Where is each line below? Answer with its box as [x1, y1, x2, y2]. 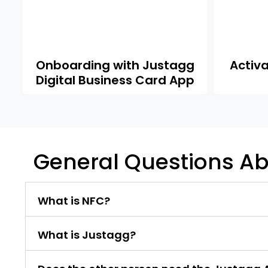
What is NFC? [38, 193, 110, 208]
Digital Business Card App [35, 71, 194, 89]
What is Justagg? [38, 227, 136, 242]
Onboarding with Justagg [35, 56, 194, 74]
